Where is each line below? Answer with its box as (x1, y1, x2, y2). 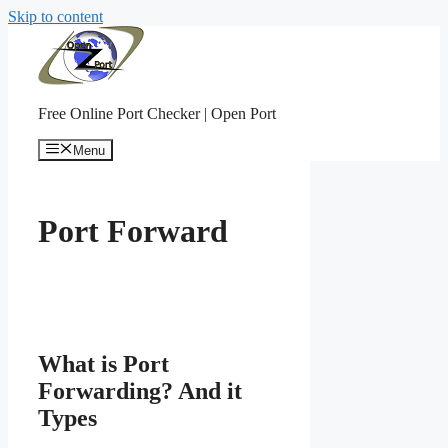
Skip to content (8, 8, 103, 25)
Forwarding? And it (38, 378, 242, 405)
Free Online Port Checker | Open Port (38, 105, 276, 122)
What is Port (38, 351, 169, 378)
